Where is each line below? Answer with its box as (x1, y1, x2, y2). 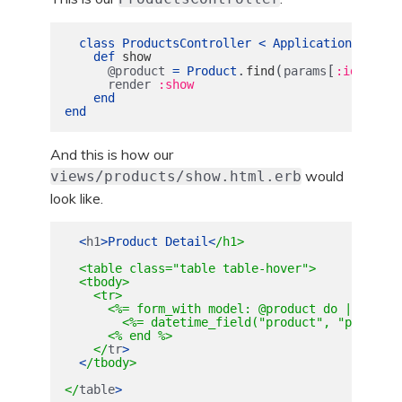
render (107, 76, 151, 92)
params (283, 63, 327, 78)
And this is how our (50, 144, 173, 163)
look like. (50, 188, 103, 207)
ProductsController (121, 35, 251, 50)
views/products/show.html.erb (50, 167, 301, 185)
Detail (164, 234, 208, 249)
